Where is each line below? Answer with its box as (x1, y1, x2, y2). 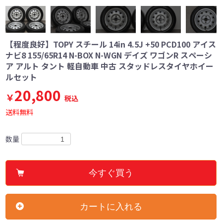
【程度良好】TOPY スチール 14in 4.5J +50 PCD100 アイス (5, 38, 217, 50)
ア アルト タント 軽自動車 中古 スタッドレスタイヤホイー (5, 59, 214, 72)
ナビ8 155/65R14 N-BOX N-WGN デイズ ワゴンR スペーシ (5, 49, 213, 61)
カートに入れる (80, 202, 142, 212)
